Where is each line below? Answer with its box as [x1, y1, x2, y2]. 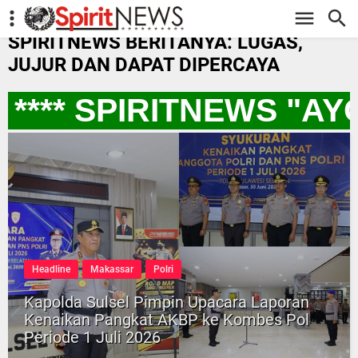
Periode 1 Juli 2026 [24, 328, 161, 348]
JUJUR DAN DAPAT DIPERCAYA [8, 53, 280, 76]
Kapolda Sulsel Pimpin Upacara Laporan [24, 292, 309, 312]
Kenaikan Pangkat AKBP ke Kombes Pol [24, 310, 309, 330]
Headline [32, 264, 70, 276]
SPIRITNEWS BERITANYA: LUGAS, [8, 30, 303, 54]
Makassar [90, 264, 133, 276]
